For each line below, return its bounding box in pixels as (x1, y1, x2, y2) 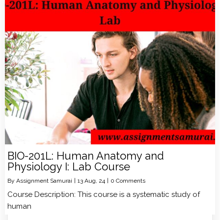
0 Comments (110, 177, 145, 184)
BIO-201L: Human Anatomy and (7, 149, 164, 162)
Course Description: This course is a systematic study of (7, 190, 200, 199)
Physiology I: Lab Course (7, 160, 130, 173)
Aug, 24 (84, 177, 105, 184)
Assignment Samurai (16, 177, 72, 184)
